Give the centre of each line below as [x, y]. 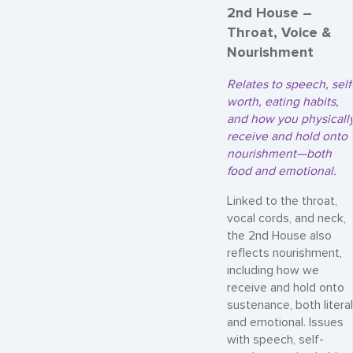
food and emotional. [282, 171]
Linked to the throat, [282, 201]
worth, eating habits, [283, 102]
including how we [273, 270]
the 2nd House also [279, 236]
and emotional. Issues [285, 322]
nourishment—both [279, 154]
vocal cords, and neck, [286, 218]
